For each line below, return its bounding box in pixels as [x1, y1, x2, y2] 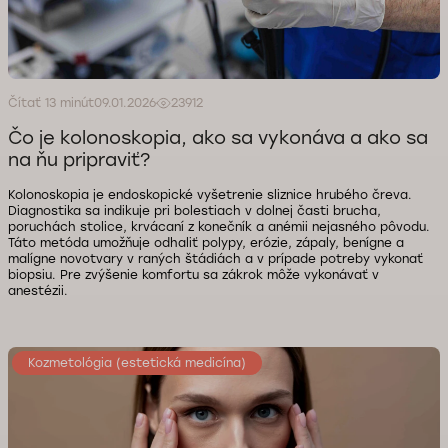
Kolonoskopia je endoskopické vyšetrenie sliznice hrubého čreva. [8, 188, 412, 202]
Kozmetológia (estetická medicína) [28, 356, 246, 370]
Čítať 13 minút [8, 96, 94, 110]
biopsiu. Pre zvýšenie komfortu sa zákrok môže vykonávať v [8, 268, 379, 282]
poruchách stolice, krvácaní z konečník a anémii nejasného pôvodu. [8, 220, 430, 234]
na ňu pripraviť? [8, 149, 150, 171]
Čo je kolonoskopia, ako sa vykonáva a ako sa [8, 127, 428, 149]
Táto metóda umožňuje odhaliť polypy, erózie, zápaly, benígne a [8, 236, 404, 250]
